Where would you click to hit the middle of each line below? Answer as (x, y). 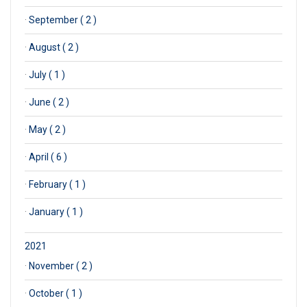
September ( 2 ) (63, 20)
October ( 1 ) (56, 293)
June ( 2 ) (49, 102)
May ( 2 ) (47, 129)
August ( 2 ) (54, 47)
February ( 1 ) (57, 184)
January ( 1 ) (56, 211)
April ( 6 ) (48, 157)
